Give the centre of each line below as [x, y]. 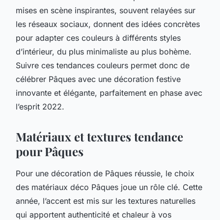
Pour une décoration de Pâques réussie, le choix [105, 173]
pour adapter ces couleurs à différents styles [98, 38]
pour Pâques [50, 151]
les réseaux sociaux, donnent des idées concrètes [108, 24]
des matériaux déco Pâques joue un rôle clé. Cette [109, 187]
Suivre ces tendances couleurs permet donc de [103, 65]
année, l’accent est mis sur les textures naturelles [106, 201]
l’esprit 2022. [40, 106]
